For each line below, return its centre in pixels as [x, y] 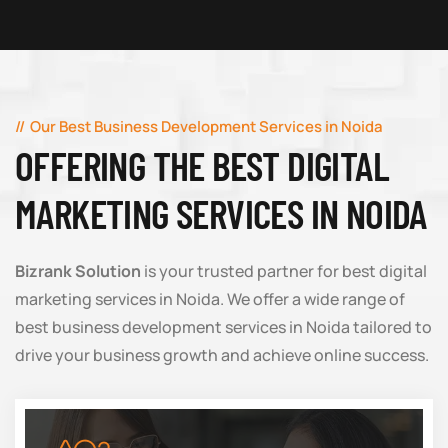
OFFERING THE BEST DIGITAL [202, 165]
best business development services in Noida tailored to [223, 327]
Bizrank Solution [78, 271]
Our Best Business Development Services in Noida [206, 126]
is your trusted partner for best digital [284, 271]
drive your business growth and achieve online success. [222, 355]
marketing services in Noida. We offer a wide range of [210, 299]
